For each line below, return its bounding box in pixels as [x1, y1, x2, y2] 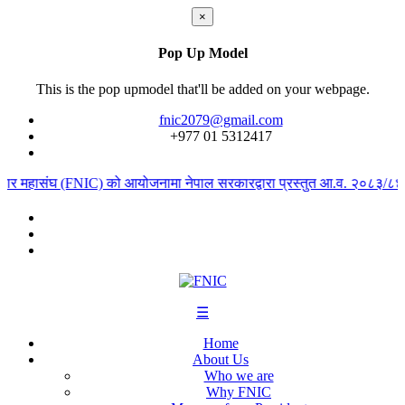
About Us [193, 351, 249, 367]
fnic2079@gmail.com [158, 111, 283, 127]
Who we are [203, 367, 274, 383]
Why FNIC [206, 383, 271, 400]
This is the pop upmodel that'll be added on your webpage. [35, 80, 370, 97]
